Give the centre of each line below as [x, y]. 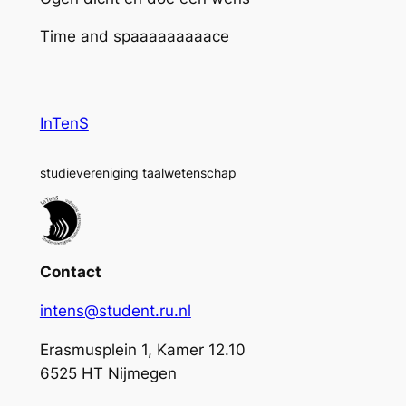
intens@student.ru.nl [115, 311]
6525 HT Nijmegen [108, 373]
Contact [70, 272]
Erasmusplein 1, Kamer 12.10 [142, 349]
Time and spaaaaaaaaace [134, 37]
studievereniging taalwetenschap [138, 173]
